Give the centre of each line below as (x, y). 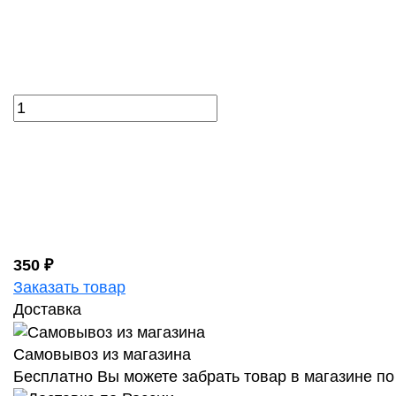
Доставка (47, 309)
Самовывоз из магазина (102, 354)
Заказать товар (69, 287)
